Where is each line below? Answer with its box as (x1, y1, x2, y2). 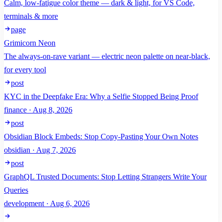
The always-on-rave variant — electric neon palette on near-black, (4, 52, 210, 60)
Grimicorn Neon (4, 39, 55, 47)
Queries (4, 186, 28, 194)
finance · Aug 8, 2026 (4, 106, 72, 114)
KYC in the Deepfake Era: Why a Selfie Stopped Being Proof (4, 92, 198, 101)
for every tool (4, 65, 46, 74)
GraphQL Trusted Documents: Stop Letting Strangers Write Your (4, 172, 207, 181)
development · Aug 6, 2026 (4, 199, 90, 208)
